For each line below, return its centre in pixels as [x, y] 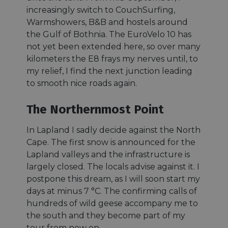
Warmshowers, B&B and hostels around [107, 22]
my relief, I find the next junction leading [109, 71]
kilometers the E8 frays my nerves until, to [112, 59]
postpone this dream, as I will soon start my [113, 179]
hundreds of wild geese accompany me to [112, 203]
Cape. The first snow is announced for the [111, 142]
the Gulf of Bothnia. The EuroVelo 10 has [109, 34]
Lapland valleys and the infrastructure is [108, 154]
